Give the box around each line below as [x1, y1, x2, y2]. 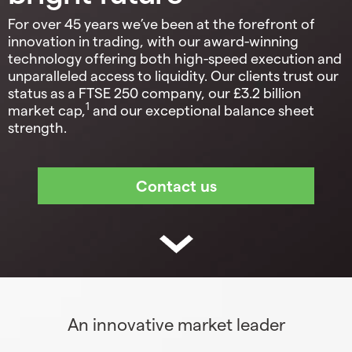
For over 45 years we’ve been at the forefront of [8, 14, 315, 31]
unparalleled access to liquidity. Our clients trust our [8, 66, 339, 83]
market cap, [8, 101, 86, 118]
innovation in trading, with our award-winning [8, 31, 299, 49]
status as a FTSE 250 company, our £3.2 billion [8, 83, 301, 101]
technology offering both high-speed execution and [8, 49, 342, 66]
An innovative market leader [67, 313, 285, 335]
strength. [8, 118, 67, 135]
